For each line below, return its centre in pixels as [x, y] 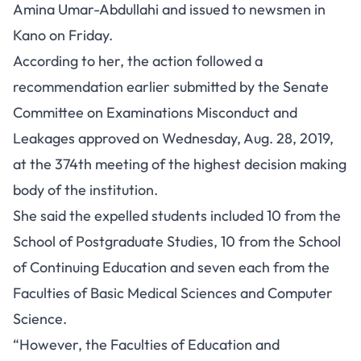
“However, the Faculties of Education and [146, 344]
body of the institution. [85, 190]
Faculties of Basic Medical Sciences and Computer [173, 293]
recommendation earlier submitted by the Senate [171, 87]
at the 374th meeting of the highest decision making [180, 164]
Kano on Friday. [63, 35]
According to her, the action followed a [138, 61]
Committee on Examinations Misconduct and [155, 112]
